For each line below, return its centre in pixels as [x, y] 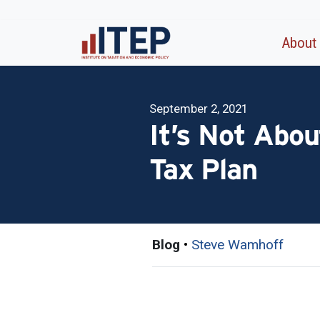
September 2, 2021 [199, 108]
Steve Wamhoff [237, 244]
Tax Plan [203, 169]
